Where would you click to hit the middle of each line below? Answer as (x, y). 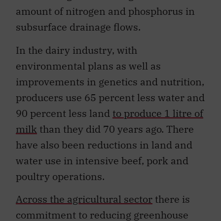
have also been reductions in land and (104, 145)
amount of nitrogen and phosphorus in (105, 11)
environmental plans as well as (88, 66)
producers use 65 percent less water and (110, 97)
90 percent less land (64, 113)
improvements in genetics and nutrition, (110, 81)
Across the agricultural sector (84, 199)
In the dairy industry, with (76, 50)
